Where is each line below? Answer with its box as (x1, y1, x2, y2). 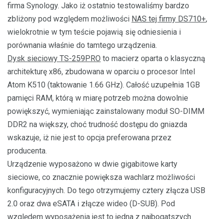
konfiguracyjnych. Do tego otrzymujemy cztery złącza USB (7, 186, 205, 195)
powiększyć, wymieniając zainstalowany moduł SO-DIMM (7, 107, 204, 116)
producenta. (7, 146, 47, 155)
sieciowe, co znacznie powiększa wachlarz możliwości (7, 173, 195, 182)
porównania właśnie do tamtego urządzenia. (7, 41, 157, 50)
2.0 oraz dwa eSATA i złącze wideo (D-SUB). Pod (7, 199, 175, 208)
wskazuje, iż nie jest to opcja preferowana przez (7, 133, 172, 142)
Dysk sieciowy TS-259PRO (7, 54, 101, 63)
